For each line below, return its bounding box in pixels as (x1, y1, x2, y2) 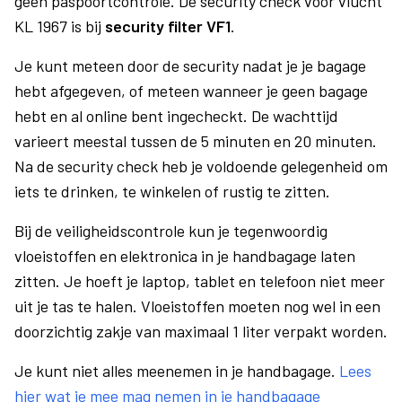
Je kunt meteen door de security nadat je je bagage (14, 56, 366, 75)
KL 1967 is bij (14, 16, 105, 36)
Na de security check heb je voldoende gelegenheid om (14, 156, 388, 176)
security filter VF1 (105, 16, 231, 36)
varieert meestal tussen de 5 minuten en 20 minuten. (14, 131, 377, 151)
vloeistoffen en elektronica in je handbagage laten (14, 246, 355, 266)
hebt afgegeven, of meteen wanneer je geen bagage (14, 81, 368, 100)
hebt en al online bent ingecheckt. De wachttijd (14, 106, 338, 126)
